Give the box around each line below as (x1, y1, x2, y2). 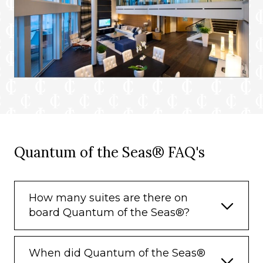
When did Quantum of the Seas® (29, 247, 205, 260)
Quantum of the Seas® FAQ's (14, 143, 205, 162)
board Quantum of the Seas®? (29, 206, 190, 220)
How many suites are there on (29, 191, 188, 205)
